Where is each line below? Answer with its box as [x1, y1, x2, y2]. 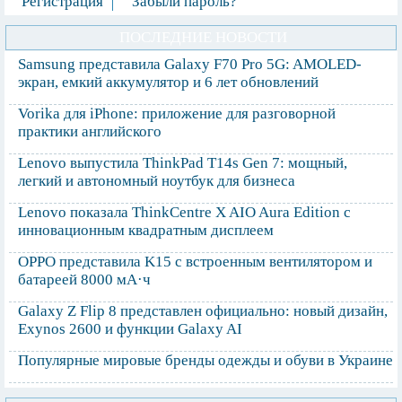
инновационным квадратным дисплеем [18, 222, 274, 240]
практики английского [18, 123, 162, 141]
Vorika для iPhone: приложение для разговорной [18, 105, 336, 123]
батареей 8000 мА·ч [18, 271, 151, 289]
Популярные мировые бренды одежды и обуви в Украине [18, 352, 393, 370]
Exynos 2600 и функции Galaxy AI [18, 320, 242, 338]
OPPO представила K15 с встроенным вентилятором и [18, 253, 372, 271]
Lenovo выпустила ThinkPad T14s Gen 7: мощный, [18, 154, 347, 172]
